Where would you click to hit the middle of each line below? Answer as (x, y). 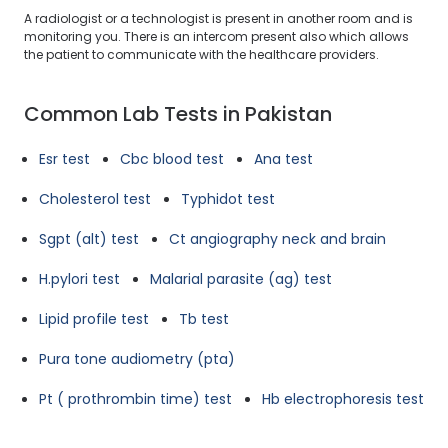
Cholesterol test (95, 199)
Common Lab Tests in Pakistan (178, 114)
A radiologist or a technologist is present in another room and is (218, 18)
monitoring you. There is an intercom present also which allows (216, 36)
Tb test (204, 319)
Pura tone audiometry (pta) (137, 359)
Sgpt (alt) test (89, 239)
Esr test (64, 159)
